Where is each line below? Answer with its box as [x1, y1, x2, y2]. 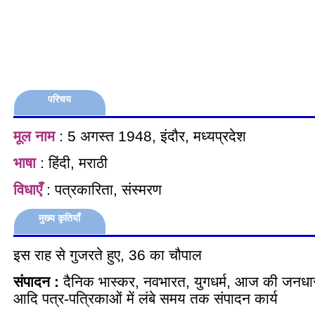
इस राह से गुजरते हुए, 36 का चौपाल [13, 247, 202, 263]
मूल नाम [13, 128, 55, 144]
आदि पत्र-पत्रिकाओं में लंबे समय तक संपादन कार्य [13, 290, 282, 307]
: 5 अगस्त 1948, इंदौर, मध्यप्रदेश [55, 128, 246, 144]
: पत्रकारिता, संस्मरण [42, 181, 162, 198]
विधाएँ [13, 181, 42, 198]
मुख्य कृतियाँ [39, 212, 81, 224]
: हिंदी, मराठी [36, 155, 108, 171]
